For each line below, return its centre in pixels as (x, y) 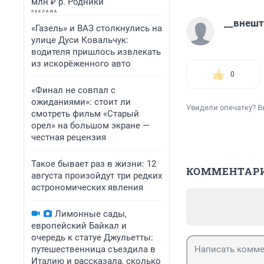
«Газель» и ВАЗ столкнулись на (97, 28)
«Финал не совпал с (73, 90)
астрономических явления (87, 187)
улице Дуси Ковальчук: (80, 40)
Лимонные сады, (91, 214)
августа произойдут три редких (97, 176)
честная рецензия (69, 137)
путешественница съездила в (93, 249)
